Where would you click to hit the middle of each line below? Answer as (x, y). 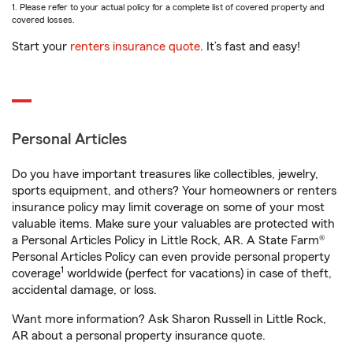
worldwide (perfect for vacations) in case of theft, (198, 273)
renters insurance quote (135, 46)
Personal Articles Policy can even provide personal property (171, 257)
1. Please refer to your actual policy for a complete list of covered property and (168, 7)
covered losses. (43, 20)
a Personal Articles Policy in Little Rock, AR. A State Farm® (169, 240)
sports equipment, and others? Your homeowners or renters (174, 191)
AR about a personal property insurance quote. (139, 336)
